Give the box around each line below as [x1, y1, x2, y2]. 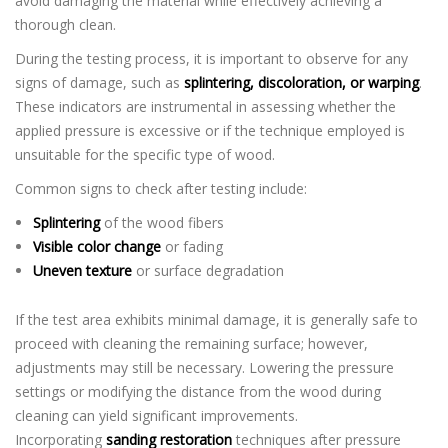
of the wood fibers [99, 213, 224, 232]
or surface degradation [131, 261, 284, 280]
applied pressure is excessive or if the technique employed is [15, 121, 405, 140]
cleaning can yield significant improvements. [15, 405, 298, 425]
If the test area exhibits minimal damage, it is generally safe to [15, 309, 418, 329]
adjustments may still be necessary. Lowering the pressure [15, 357, 394, 377]
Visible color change [32, 237, 161, 256]
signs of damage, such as [15, 73, 184, 92]
